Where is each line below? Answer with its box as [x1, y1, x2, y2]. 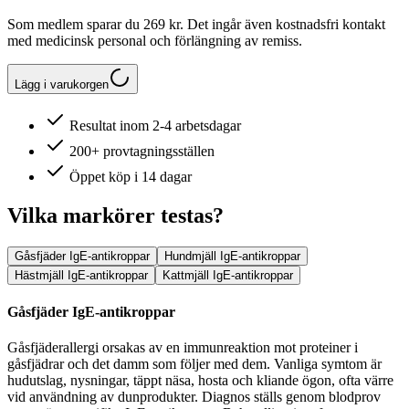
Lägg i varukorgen [15, 77, 109, 91]
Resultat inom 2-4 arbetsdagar [66, 117, 241, 133]
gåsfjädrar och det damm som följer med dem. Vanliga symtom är [7, 356, 382, 372]
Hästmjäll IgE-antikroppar [15, 267, 148, 282]
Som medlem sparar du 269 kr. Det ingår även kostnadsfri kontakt [7, 16, 385, 32]
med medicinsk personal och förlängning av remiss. [7, 32, 302, 48]
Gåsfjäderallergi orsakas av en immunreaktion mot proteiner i [7, 340, 358, 356]
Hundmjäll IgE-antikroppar [164, 248, 300, 263]
